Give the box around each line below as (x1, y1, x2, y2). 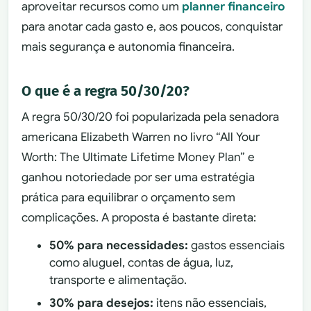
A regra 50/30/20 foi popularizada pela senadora (22, 110, 280, 125)
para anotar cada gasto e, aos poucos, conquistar (22, 19, 283, 34)
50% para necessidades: (49, 237, 189, 253)
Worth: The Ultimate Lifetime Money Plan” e (22, 150, 255, 165)
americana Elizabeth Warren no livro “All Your (22, 130, 260, 145)
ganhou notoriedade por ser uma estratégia (22, 170, 255, 185)
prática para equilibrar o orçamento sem (22, 190, 236, 205)
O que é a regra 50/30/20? (22, 82, 190, 99)
